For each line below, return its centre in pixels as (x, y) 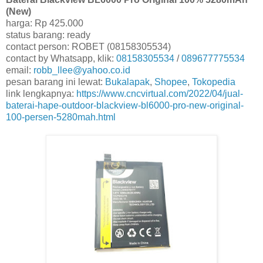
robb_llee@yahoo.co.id (82, 70)
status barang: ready (48, 35)
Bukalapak (127, 82)
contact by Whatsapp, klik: (61, 59)
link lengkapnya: (41, 94)
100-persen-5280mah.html (61, 117)
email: (20, 70)
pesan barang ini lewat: (55, 82)
